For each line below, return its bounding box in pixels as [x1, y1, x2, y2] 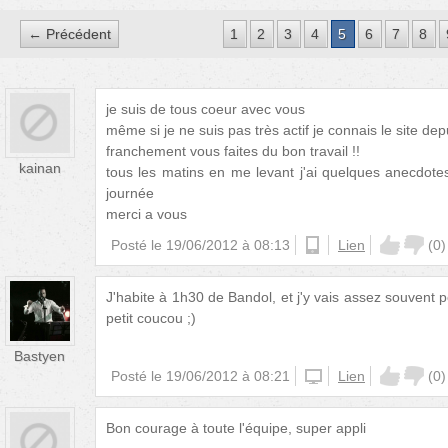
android [305, 237, 353, 253]
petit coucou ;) [106, 310, 196, 326]
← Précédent [28, 26, 111, 42]
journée [106, 185, 154, 201]
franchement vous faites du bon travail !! [106, 143, 360, 159]
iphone [305, 368, 348, 384]
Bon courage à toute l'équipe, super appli [106, 420, 366, 436]
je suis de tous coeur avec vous [106, 101, 305, 117]
